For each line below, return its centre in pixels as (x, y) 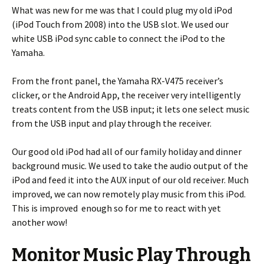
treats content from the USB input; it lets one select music (131, 109)
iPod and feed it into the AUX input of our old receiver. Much (130, 179)
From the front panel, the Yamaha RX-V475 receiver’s (118, 80)
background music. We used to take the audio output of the (130, 165)
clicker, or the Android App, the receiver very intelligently (126, 95)
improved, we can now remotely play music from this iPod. (129, 194)
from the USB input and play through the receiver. (112, 123)
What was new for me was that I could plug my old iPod (122, 10)
